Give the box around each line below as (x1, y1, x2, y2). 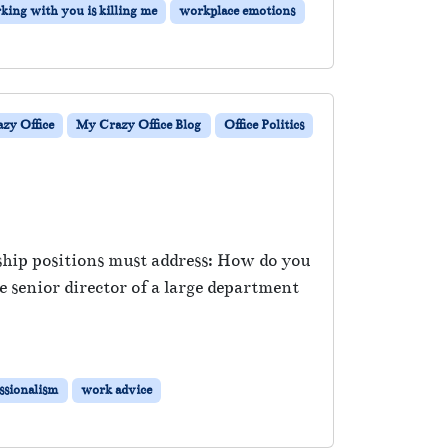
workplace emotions (179, 3, 296, 20)
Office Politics (223, 117, 304, 134)
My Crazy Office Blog (76, 117, 202, 134)
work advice (80, 382, 152, 399)
